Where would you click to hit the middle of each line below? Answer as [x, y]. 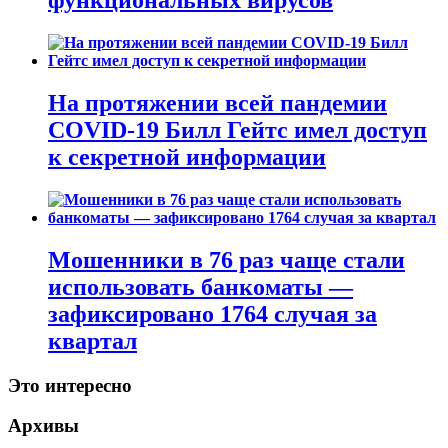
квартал [92, 340]
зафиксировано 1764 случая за [212, 313]
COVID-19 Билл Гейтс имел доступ [237, 129]
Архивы [43, 426]
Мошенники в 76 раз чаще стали [226, 259]
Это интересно [70, 385]
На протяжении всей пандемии [217, 102]
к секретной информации [187, 156]
